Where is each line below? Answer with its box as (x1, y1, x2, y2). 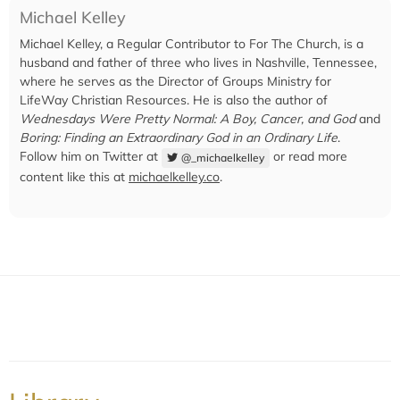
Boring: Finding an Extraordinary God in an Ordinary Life (20, 129, 337, 146)
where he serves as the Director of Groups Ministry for (20, 73, 331, 90)
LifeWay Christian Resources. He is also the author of (20, 92, 328, 109)
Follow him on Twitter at (20, 148, 162, 165)
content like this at (20, 168, 129, 185)
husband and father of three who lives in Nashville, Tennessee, (20, 54, 377, 71)
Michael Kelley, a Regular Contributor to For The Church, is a (20, 36, 363, 53)
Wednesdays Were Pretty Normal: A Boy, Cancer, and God (20, 111, 355, 128)
